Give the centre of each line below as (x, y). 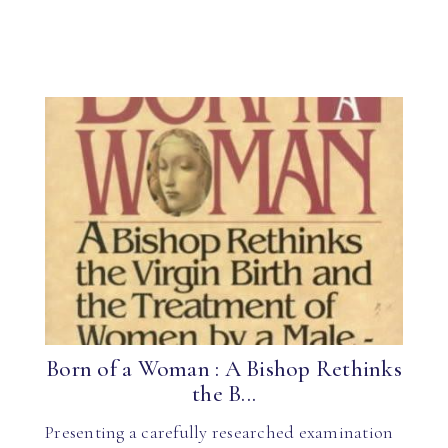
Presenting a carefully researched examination (219, 431)
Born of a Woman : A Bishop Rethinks (224, 369)
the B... (224, 394)
